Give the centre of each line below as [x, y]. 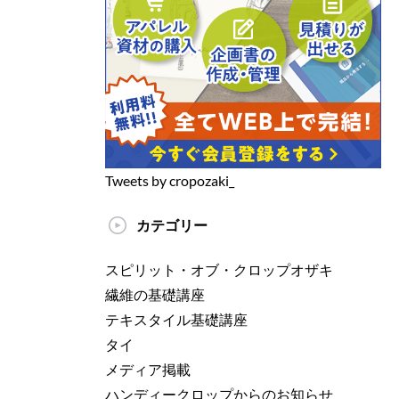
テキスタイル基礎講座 [176, 320]
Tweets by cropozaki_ [170, 181]
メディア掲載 [148, 370]
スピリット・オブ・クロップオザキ [219, 270]
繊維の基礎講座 [155, 295]
